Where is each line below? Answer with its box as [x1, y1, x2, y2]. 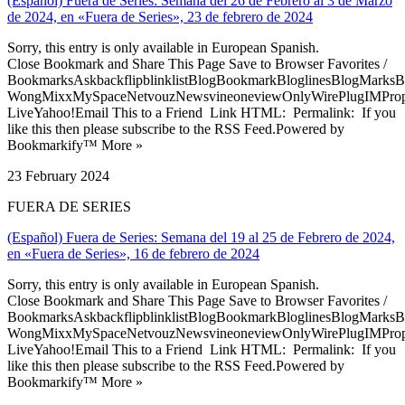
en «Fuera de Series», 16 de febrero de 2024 [7, 245, 259, 261]
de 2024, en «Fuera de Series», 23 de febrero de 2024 [7, 8, 313, 24]
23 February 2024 [7, 167, 109, 184]
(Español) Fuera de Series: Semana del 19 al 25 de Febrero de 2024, [7, 229, 395, 245]
